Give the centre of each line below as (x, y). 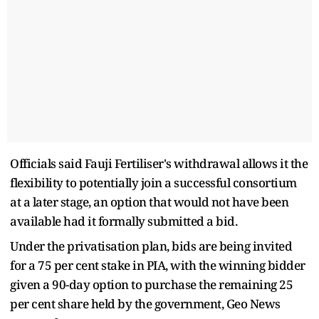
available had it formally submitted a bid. (124, 221)
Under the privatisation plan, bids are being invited (151, 246)
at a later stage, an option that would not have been (149, 202)
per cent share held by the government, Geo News (145, 303)
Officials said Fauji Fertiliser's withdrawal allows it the (159, 163)
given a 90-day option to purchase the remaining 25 (151, 284)
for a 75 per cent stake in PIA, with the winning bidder (158, 265)
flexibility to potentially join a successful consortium (153, 182)
